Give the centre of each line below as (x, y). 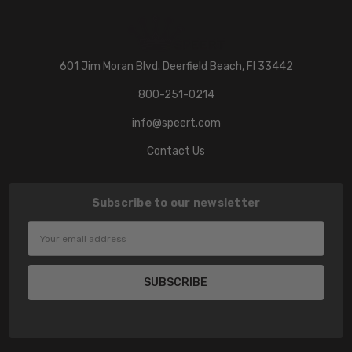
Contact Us (176, 152)
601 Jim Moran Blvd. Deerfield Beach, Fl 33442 (176, 67)
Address (48, 247)
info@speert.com (176, 123)
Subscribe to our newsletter (176, 203)
